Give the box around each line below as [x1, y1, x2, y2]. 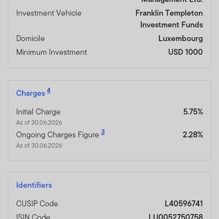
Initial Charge [16, 106, 61, 117]
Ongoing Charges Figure [16, 129, 99, 140]
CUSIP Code [16, 197, 58, 209]
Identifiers [16, 179, 52, 191]
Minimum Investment [16, 46, 87, 58]
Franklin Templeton [135, 7, 203, 19]
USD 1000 [168, 46, 203, 58]
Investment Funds [140, 19, 203, 30]
